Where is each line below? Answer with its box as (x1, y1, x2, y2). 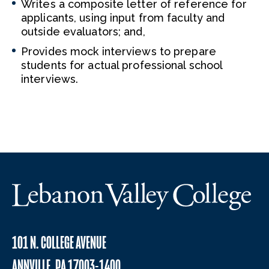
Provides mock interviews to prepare (21, 45, 216, 58)
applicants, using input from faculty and (21, 11, 225, 24)
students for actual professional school (21, 59, 223, 71)
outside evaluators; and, (21, 25, 145, 38)
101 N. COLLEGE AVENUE (12, 232, 106, 253)
